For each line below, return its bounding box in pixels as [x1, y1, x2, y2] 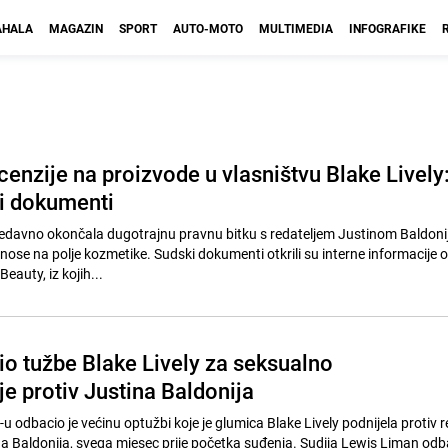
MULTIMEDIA [259, 20, 333, 36]
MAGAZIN [49, 20, 103, 36]
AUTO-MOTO [173, 20, 243, 36]
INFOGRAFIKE [349, 20, 426, 36]
